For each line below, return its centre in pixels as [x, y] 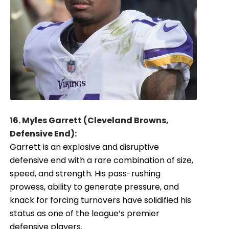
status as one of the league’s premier [85, 214]
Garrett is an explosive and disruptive [85, 147]
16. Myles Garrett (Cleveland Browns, [89, 121]
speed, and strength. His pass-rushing [85, 174]
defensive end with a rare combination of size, [102, 161]
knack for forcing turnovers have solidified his [101, 200]
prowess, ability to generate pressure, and [95, 187]
